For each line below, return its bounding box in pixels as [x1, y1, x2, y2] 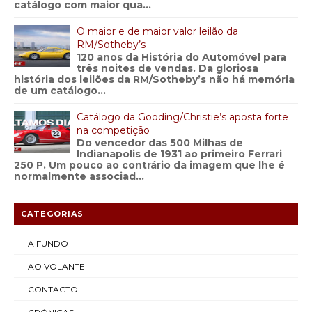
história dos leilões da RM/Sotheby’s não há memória [14, 73, 295, 86]
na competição [77, 124, 150, 136]
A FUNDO [28, 238, 68, 249]
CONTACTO [28, 284, 78, 295]
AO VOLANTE [28, 261, 85, 272]
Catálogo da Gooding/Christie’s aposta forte [77, 111, 288, 123]
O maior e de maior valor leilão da [77, 25, 238, 38]
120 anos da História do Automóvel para [77, 51, 286, 63]
